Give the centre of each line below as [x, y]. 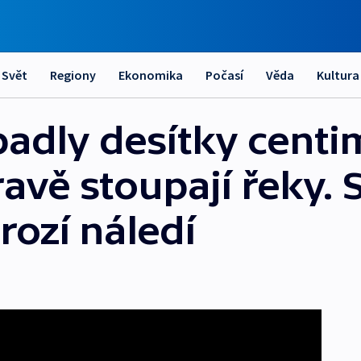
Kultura [338, 75]
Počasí [224, 75]
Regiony [73, 75]
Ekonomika [151, 75]
